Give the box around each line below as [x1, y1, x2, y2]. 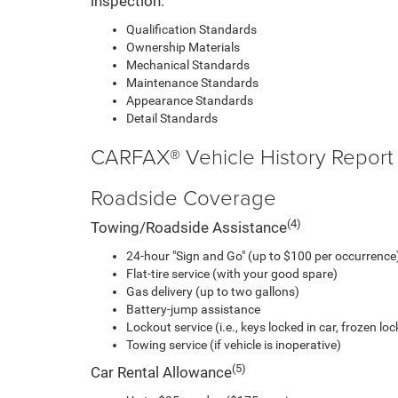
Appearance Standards [126, 93, 253, 107]
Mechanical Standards [126, 58, 250, 72]
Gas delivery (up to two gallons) [126, 284, 299, 298]
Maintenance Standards [126, 76, 259, 90]
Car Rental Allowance [91, 363, 232, 381]
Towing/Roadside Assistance [91, 219, 287, 236]
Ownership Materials [126, 40, 240, 54]
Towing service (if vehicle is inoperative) [126, 338, 341, 352]
